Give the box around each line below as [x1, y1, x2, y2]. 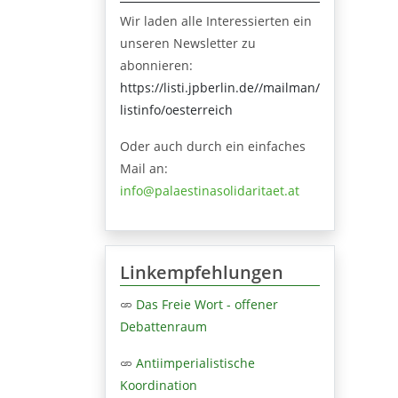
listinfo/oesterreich [120, 100, 233, 118]
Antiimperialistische [136, 354, 255, 371]
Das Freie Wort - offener [136, 295, 278, 313]
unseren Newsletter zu [120, 34, 256, 52]
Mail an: [120, 159, 168, 177]
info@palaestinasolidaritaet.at [120, 181, 299, 199]
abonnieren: [120, 56, 193, 74]
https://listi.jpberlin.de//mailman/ [120, 78, 320, 96]
